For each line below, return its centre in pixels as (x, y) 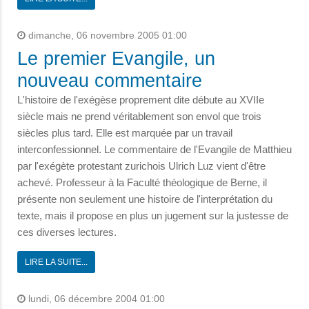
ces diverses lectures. (67, 232)
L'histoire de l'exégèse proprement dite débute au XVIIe (141, 100)
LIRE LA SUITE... (56, 262)
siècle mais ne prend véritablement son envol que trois (139, 117)
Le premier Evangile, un (116, 59)
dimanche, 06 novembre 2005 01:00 (106, 36)
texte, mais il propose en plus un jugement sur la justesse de (153, 216)
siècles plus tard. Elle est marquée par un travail (125, 133)
